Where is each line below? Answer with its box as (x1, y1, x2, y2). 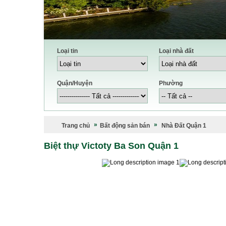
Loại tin (57, 47, 78, 54)
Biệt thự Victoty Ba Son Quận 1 (44, 141, 179, 151)
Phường (159, 80, 183, 87)
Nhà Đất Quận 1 (161, 122, 206, 129)
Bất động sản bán (100, 122, 150, 129)
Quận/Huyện (57, 80, 92, 87)
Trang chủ (62, 122, 90, 129)
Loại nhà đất (159, 47, 194, 54)
